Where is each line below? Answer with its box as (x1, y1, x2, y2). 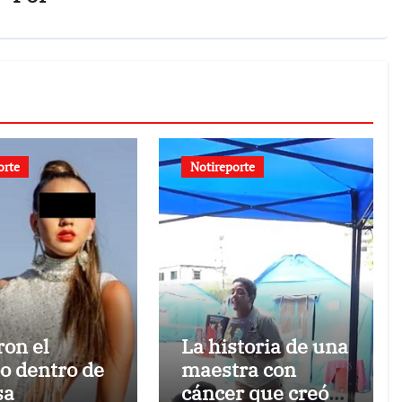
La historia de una (181, 333, 349, 360)
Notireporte (190, 158, 256, 176)
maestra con (181, 356, 297, 383)
